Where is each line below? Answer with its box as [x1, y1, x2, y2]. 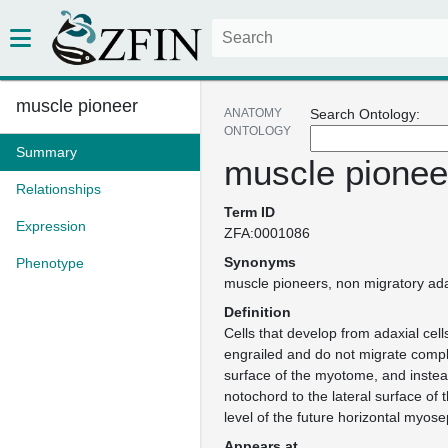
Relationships [16, 181, 101, 197]
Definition [224, 304, 291, 320]
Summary [16, 144, 77, 160]
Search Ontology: [310, 106, 420, 122]
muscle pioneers [224, 275, 328, 291]
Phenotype [16, 255, 84, 271]
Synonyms [224, 254, 296, 270]
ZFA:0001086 [224, 225, 310, 241]
